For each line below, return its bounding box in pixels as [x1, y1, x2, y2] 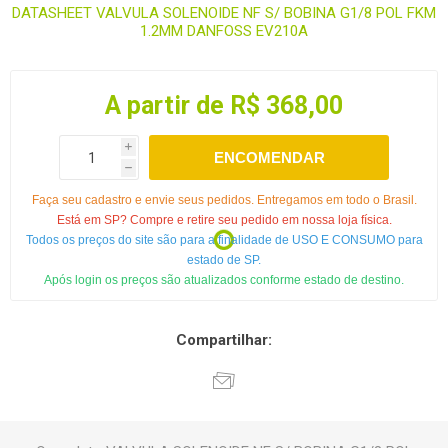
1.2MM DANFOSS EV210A [140, 22, 308, 41]
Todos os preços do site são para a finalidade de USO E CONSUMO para [25, 233, 423, 248]
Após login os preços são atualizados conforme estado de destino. [44, 273, 404, 288]
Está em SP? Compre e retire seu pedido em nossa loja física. [56, 213, 392, 228]
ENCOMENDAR [213, 149, 325, 167]
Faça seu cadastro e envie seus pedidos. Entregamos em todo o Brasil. [31, 193, 417, 208]
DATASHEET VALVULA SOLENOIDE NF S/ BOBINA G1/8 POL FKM [12, 4, 436, 23]
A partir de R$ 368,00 [105, 91, 343, 121]
